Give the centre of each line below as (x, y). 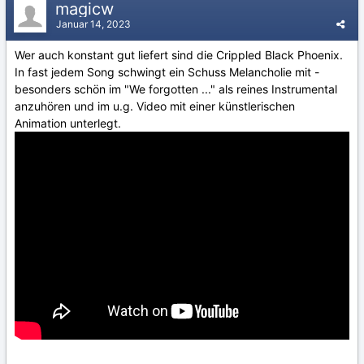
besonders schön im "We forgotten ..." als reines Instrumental (176, 89)
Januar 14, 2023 (93, 24)
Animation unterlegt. (68, 123)
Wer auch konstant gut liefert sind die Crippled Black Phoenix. (179, 54)
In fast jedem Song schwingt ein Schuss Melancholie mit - (167, 71)
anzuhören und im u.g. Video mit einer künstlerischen (155, 106)
